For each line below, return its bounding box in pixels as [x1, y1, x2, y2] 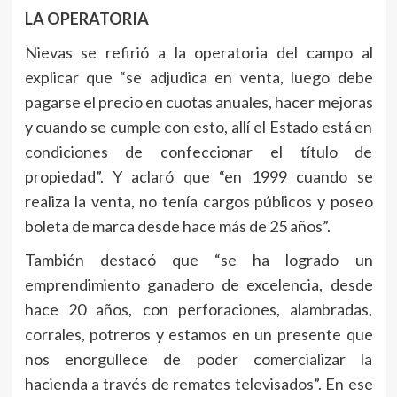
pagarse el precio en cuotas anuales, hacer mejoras [24, 91, 373, 112]
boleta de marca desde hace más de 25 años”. [24, 215, 331, 236]
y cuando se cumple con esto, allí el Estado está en [24, 116, 373, 136]
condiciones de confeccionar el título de [24, 141, 373, 161]
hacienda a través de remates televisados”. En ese [24, 373, 373, 393]
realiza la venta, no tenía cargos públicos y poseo [24, 191, 373, 211]
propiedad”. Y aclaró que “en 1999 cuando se [24, 166, 373, 186]
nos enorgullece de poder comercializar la [24, 348, 373, 369]
